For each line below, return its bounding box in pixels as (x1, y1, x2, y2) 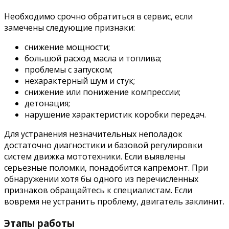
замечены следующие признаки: (4, 22, 135, 34)
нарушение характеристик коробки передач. (25, 109, 206, 121)
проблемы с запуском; (25, 64, 112, 76)
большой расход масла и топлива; (25, 53, 162, 64)
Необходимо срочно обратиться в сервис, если (4, 11, 193, 22)
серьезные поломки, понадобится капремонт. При (4, 162, 208, 174)
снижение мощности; (25, 41, 110, 53)
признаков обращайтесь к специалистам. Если (4, 185, 192, 196)
